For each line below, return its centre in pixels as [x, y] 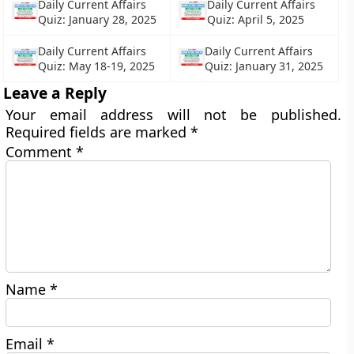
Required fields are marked [98, 132]
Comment [41, 152]
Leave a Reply [55, 93]
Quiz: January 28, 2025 [97, 19]
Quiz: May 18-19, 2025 [97, 66]
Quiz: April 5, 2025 [256, 19]
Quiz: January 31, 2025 [264, 66]
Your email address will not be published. [173, 115]
